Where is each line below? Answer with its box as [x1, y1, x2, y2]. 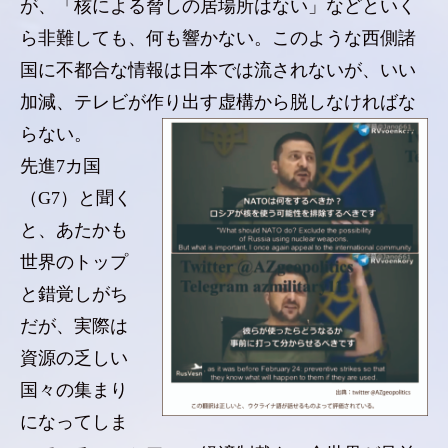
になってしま [20, 412, 128, 432]
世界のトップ [20, 252, 128, 272]
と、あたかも [20, 220, 128, 240]
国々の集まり [20, 380, 128, 400]
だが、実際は [20, 316, 128, 336]
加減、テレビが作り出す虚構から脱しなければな [20, 92, 416, 112]
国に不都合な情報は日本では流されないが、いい [20, 60, 416, 80]
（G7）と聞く [20, 188, 132, 208]
